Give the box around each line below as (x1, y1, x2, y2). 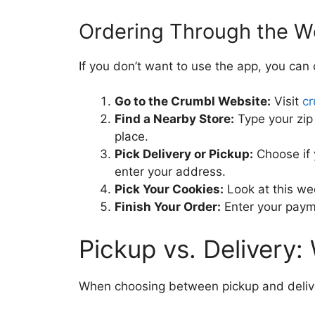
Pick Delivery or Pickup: (115, 147, 253, 161)
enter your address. (115, 165, 226, 179)
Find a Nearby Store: (115, 112, 234, 126)
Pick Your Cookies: (115, 182, 224, 196)
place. (115, 129, 148, 143)
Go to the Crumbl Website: (115, 94, 271, 108)
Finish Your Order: (115, 200, 221, 214)
